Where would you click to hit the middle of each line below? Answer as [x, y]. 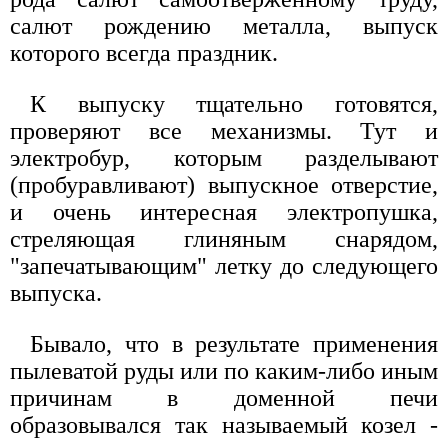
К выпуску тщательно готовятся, [234, 103]
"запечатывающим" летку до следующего [224, 265]
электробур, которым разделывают [224, 157]
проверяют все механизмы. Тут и [224, 130]
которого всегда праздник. [144, 52]
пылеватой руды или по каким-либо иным [224, 370]
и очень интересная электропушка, [224, 211]
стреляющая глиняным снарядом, [224, 238]
